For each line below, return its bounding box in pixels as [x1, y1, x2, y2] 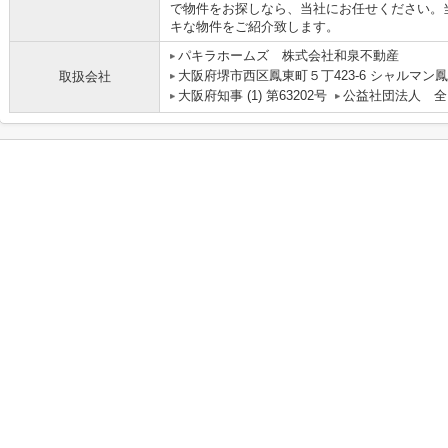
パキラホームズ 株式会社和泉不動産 [178, 48, 399, 63]
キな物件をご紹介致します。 [170, 19, 339, 34]
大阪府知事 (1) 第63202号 [178, 88, 327, 103]
